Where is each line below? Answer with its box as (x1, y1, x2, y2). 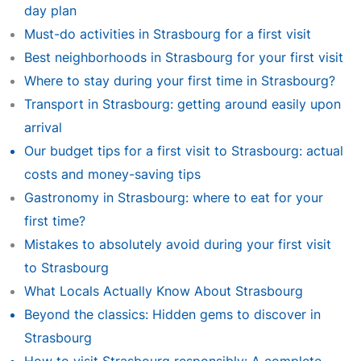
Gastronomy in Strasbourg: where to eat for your (23, 189, 323, 205)
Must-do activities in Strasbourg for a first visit (23, 26, 311, 42)
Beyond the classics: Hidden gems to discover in (23, 306, 321, 322)
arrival (23, 119, 62, 135)
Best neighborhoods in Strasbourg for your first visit (23, 49, 343, 65)
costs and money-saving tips (23, 166, 201, 182)
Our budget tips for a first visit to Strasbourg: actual (23, 143, 343, 159)
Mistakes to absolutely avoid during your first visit (23, 236, 331, 252)
